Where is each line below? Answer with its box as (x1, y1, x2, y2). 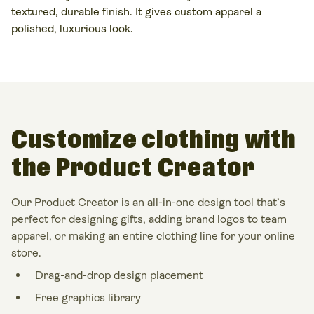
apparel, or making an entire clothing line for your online (11, 228, 295, 243)
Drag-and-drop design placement (35, 268, 203, 282)
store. (11, 245, 41, 259)
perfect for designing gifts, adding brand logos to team (11, 212, 287, 226)
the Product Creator (11, 151, 255, 185)
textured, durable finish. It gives (11, 4, 175, 18)
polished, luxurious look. (11, 21, 133, 35)
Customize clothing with (11, 123, 296, 157)
